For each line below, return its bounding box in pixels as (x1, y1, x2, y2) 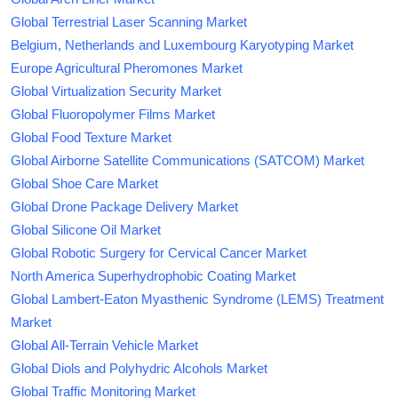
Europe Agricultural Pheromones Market (11, 60, 243, 76)
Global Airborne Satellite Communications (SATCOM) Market (11, 153, 364, 169)
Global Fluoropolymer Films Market (11, 107, 215, 123)
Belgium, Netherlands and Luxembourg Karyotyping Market (11, 37, 354, 53)
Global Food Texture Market (11, 130, 171, 146)
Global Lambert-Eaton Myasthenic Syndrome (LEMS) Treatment (11, 291, 384, 307)
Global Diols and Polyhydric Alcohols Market (11, 361, 267, 377)
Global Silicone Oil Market (11, 222, 161, 238)
